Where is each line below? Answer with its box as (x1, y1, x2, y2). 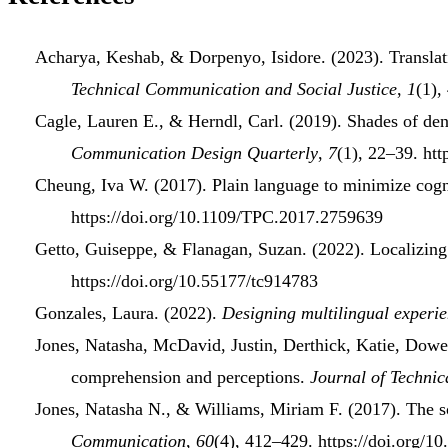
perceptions (217, 367, 300, 388)
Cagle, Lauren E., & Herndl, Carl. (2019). (35, 111, 347, 132)
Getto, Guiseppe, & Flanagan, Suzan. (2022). (35, 239, 370, 260)
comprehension (71, 367, 181, 388)
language (254, 175, 319, 196)
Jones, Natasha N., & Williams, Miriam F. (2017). (35, 399, 406, 420)
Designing (222, 303, 301, 324)
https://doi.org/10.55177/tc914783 (71, 271, 318, 292)
